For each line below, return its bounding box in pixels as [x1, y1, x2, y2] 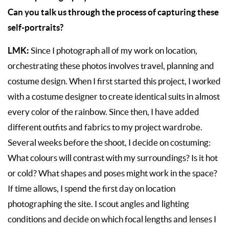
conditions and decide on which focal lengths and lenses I [8, 215, 216, 224]
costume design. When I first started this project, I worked [8, 77, 221, 86]
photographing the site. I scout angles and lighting [8, 199, 189, 209]
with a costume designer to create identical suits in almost [8, 92, 220, 102]
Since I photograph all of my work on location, [29, 46, 197, 56]
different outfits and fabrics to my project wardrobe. [8, 123, 202, 132]
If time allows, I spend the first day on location [8, 184, 175, 194]
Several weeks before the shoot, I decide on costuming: [8, 138, 211, 148]
